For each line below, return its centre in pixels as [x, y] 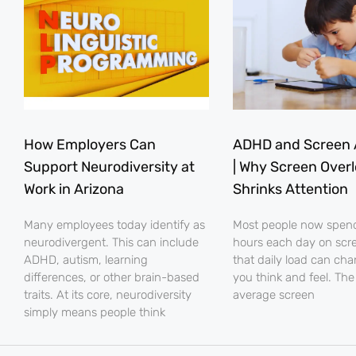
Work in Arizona [74, 190]
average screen [273, 295]
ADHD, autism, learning [86, 260]
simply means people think [95, 313]
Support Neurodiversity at [109, 167]
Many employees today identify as [114, 225]
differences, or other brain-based [112, 278]
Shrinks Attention [290, 190]
